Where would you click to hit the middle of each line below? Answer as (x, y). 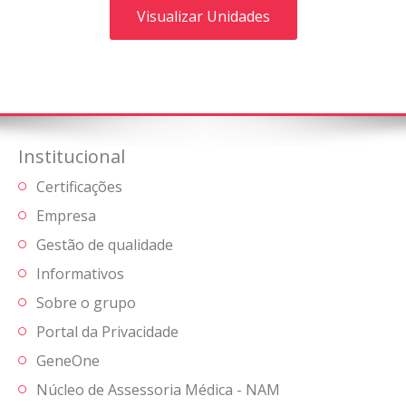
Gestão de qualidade (105, 245)
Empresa (66, 216)
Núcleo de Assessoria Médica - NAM (158, 390)
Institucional (72, 157)
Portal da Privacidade (107, 332)
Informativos (80, 274)
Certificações (79, 187)
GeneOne (68, 361)
